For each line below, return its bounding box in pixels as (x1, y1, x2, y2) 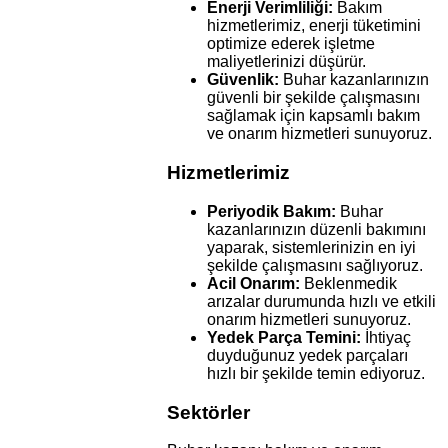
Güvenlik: (207, 71, 280, 89)
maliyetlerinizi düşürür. (207, 53, 367, 71)
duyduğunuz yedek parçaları (207, 346, 409, 364)
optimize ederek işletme (207, 35, 376, 53)
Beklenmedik (300, 274, 398, 292)
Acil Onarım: (207, 274, 301, 292)
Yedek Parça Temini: (207, 328, 362, 346)
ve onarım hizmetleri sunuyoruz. (207, 125, 433, 143)
